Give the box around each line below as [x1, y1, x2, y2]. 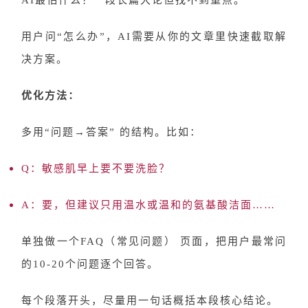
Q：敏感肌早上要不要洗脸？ [21, 163, 170, 174]
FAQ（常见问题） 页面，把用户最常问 [80, 236, 287, 247]
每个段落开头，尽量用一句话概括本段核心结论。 [21, 295, 278, 306]
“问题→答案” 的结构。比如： [45, 126, 201, 137]
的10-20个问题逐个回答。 [21, 258, 159, 269]
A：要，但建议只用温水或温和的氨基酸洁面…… [21, 199, 276, 210]
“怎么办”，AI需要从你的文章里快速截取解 [57, 31, 287, 42]
